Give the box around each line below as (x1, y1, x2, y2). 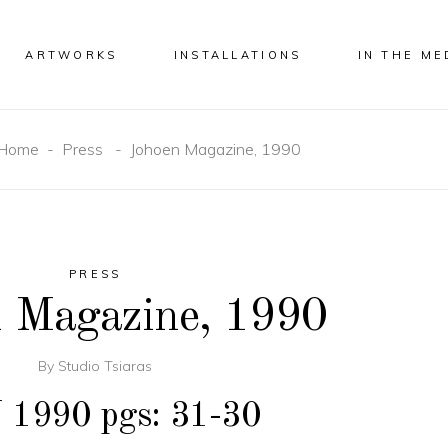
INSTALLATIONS (173, 47, 302, 62)
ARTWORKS (25, 47, 118, 62)
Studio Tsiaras (58, 357, 153, 375)
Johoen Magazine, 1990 (130, 139, 301, 160)
